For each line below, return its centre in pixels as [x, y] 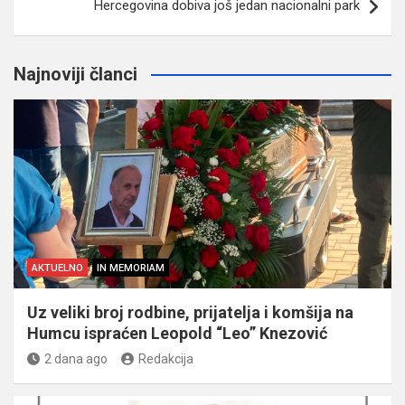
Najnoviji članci [75, 74]
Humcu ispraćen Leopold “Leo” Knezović [177, 333]
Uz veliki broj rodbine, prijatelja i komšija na [190, 312]
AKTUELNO [57, 268]
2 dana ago [76, 358]
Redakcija [166, 358]
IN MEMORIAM [131, 268]
